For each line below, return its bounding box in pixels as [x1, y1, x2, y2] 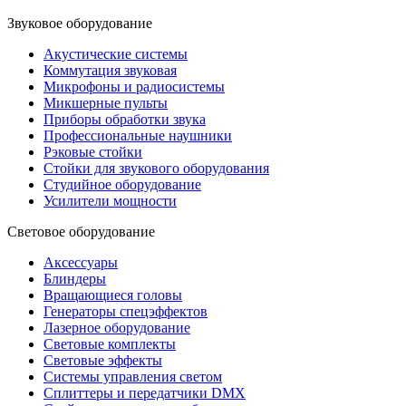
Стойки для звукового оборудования [43, 159, 269, 176]
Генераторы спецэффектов [43, 303, 208, 319]
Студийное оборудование [43, 176, 201, 192]
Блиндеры [43, 270, 106, 286]
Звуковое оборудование [7, 14, 152, 31]
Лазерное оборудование [43, 319, 190, 335]
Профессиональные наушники [43, 127, 232, 143]
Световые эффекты [43, 352, 162, 368]
